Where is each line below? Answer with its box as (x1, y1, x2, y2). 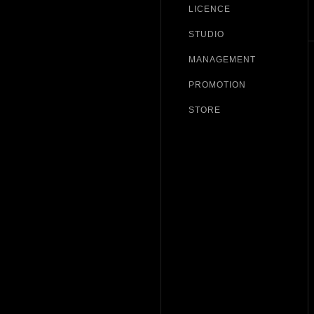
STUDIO (189, 29, 224, 39)
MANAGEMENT (189, 55, 256, 64)
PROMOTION (189, 80, 246, 90)
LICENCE (189, 4, 231, 14)
